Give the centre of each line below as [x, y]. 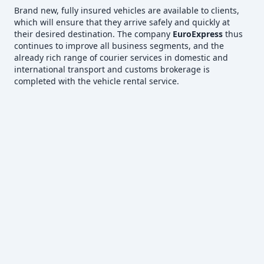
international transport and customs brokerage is [112, 69]
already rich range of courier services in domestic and [121, 57]
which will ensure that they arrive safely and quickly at [122, 22]
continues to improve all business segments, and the [119, 45]
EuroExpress [198, 34]
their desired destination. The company [93, 34]
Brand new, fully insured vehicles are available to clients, [127, 10]
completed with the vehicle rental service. [97, 81]
